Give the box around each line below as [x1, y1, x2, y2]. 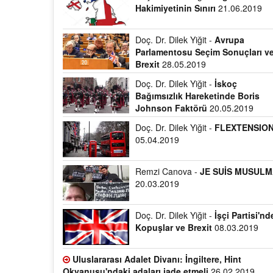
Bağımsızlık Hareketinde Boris [135, 90, 260, 102]
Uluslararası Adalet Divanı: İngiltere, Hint [73, 253, 241, 265]
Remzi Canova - [135, 165, 200, 177]
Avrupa [214, 34, 245, 46]
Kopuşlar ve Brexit [135, 221, 213, 233]
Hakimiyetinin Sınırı [135, 2, 216, 14]
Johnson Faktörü [135, 102, 208, 114]
